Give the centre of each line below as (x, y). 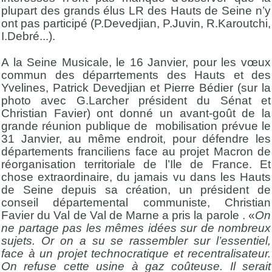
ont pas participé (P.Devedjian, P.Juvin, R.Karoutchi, (136, 24)
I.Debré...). (28, 36)
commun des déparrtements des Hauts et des (136, 75)
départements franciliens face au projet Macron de (136, 152)
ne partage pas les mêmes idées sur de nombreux (136, 228)
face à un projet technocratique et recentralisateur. (136, 254)
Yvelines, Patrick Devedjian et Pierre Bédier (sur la (136, 88)
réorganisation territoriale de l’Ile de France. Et (136, 165)
